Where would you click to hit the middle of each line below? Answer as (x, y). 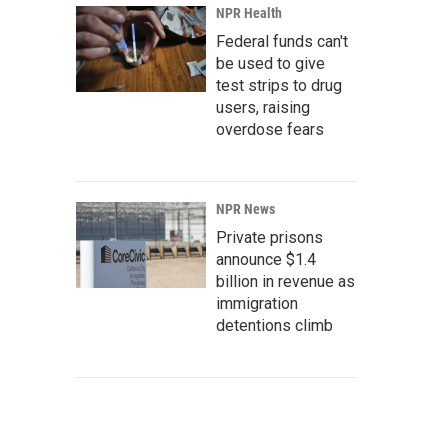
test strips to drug (279, 85)
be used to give (270, 63)
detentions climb (274, 325)
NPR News (245, 209)
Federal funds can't (282, 41)
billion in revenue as (285, 281)
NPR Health (249, 13)
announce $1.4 (266, 259)
